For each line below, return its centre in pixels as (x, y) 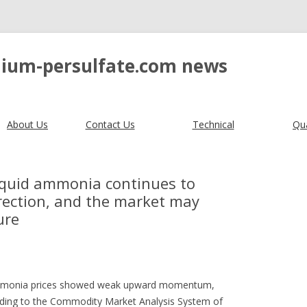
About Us (27, 124)
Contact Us (110, 124)
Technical (213, 124)
